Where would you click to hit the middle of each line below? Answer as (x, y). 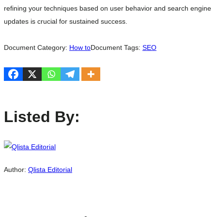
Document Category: (37, 47)
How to (80, 47)
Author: (16, 170)
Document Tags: (116, 47)
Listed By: (42, 117)
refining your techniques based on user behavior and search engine (108, 8)
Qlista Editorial (50, 170)
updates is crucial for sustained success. (66, 22)
